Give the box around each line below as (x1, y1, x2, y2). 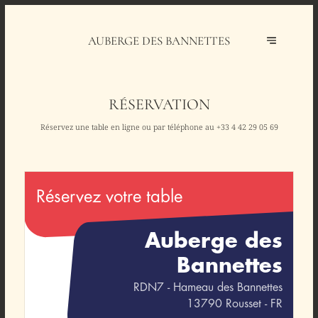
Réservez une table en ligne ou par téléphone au (40, 121, 216, 132)
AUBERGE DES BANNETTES (88, 33, 230, 48)
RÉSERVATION (108, 94, 210, 114)
